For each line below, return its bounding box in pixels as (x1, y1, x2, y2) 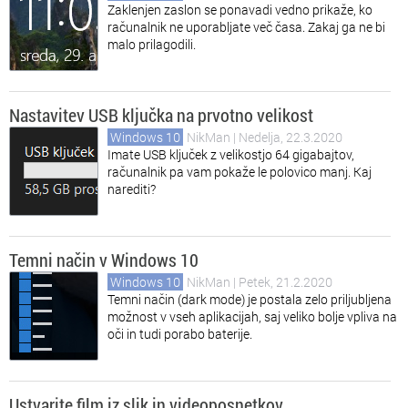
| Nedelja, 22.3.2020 (233, 128, 342, 146)
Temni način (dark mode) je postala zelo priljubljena (107, 291, 392, 308)
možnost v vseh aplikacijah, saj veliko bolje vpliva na (107, 308, 397, 325)
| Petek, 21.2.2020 (233, 273, 332, 291)
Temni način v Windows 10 (9, 248, 199, 271)
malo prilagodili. (107, 36, 196, 53)
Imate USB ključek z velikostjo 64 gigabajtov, (107, 146, 354, 163)
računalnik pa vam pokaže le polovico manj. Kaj (107, 163, 372, 180)
